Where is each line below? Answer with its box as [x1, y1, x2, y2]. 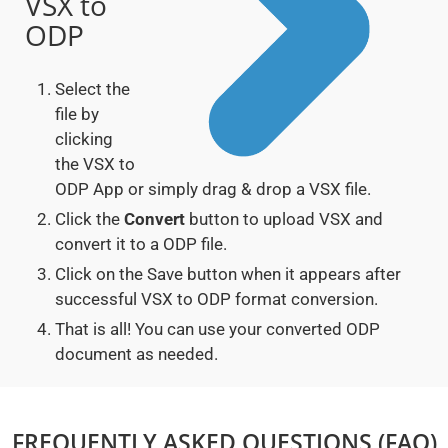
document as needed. [55, 344, 218, 365]
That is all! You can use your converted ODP [55, 319, 380, 340]
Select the [55, 79, 130, 100]
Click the [55, 209, 124, 230]
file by [55, 104, 99, 125]
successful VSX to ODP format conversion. [55, 289, 378, 310]
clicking [55, 129, 113, 150]
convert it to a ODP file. [55, 234, 227, 255]
